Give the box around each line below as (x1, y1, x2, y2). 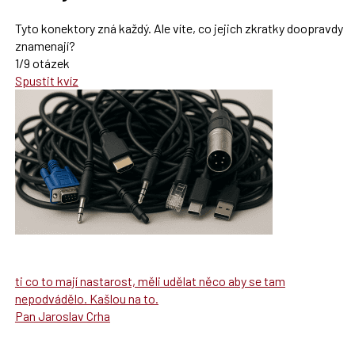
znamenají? (14, 37, 75, 53)
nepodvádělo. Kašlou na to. (14, 290, 158, 306)
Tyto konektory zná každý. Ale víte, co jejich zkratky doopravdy (14, 20, 343, 36)
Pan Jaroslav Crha (14, 307, 110, 323)
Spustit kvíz (14, 72, 78, 88)
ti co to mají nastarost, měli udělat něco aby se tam (14, 273, 285, 288)
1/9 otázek (14, 55, 70, 71)
